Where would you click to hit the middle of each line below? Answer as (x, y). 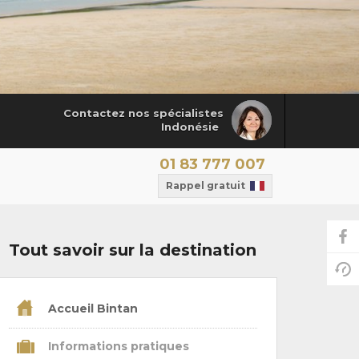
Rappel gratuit (206, 185)
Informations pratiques (117, 347)
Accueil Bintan (91, 309)
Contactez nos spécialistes (143, 113)
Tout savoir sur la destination (133, 250)
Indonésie (190, 127)
